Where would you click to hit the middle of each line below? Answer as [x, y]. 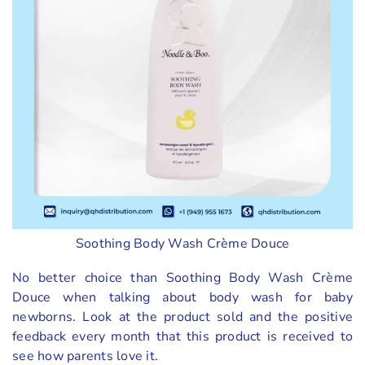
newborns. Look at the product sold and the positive [182, 317]
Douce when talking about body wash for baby [182, 298]
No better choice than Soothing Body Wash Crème [182, 278]
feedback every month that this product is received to [182, 337]
